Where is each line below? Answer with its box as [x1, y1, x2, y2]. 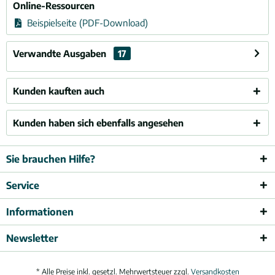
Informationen [6, 206, 74, 218]
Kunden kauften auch [13, 85, 104, 96]
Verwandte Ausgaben [13, 48, 109, 59]
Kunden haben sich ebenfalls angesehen [13, 117, 184, 128]
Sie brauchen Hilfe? [6, 153, 95, 165]
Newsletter [6, 232, 58, 244]
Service [6, 179, 39, 192]
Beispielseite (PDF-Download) [24, 17, 148, 28]
